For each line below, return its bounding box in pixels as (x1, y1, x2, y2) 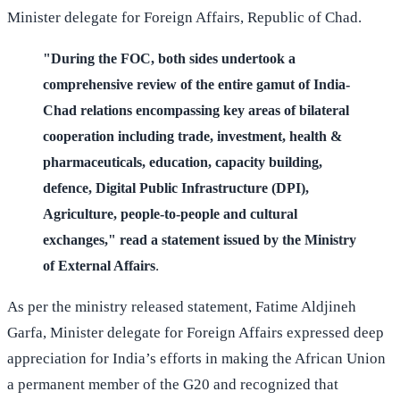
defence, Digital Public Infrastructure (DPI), (43, 179, 309, 196)
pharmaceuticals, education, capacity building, (43, 154, 322, 170)
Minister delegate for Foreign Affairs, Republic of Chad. (7, 8, 362, 26)
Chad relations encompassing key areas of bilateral (43, 102, 349, 118)
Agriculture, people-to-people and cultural (43, 205, 297, 221)
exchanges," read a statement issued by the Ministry (43, 231, 356, 247)
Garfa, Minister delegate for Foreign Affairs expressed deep (7, 323, 384, 341)
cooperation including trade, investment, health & (43, 128, 342, 144)
